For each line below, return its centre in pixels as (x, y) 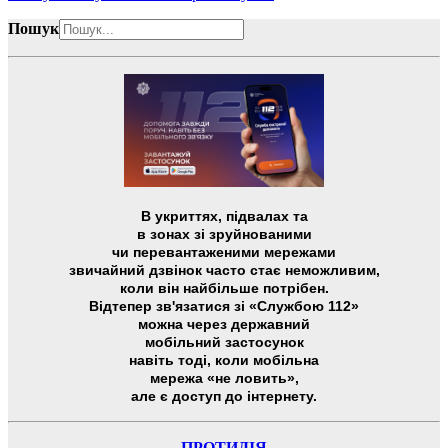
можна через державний (224, 323)
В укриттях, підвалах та (224, 215)
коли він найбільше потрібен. (224, 287)
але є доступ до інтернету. (224, 395)
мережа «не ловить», (224, 377)
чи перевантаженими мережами (224, 251)
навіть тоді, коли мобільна (224, 359)
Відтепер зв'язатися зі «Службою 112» (224, 305)
